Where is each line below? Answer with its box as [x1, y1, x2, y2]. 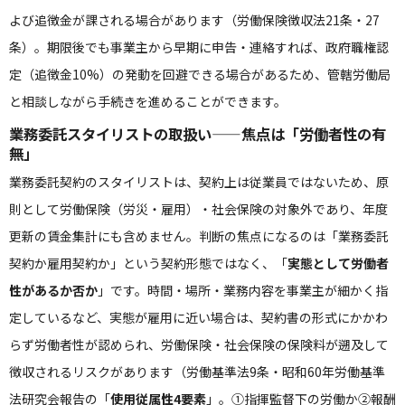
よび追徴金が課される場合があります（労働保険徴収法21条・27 [9, 11, 380, 29]
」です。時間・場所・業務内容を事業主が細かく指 [98, 281, 388, 299]
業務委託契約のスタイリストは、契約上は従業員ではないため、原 [9, 173, 389, 191]
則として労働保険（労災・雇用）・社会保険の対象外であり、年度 [9, 200, 388, 218]
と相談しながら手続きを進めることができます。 [9, 92, 287, 110]
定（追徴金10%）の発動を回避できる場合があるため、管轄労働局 [9, 65, 391, 83]
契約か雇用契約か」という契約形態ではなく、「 [9, 254, 287, 272]
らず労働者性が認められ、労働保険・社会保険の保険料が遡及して [9, 335, 389, 353]
